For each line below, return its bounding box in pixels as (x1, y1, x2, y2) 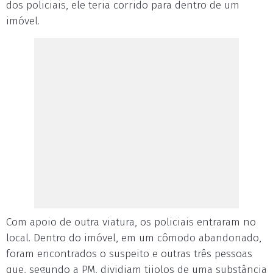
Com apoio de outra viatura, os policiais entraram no (6, 216, 256, 229)
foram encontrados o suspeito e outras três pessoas (6, 247, 252, 260)
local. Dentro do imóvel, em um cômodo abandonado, (6, 232, 261, 244)
